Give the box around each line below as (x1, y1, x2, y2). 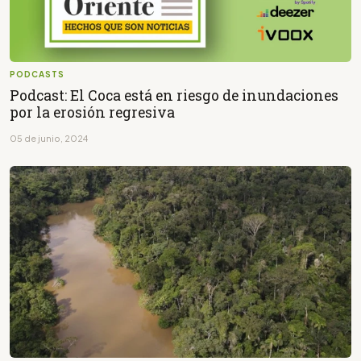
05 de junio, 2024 (10, 132, 88, 143)
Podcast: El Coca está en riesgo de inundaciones (10, 85, 338, 105)
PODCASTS (10, 68, 64, 79)
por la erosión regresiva (10, 102, 175, 122)
